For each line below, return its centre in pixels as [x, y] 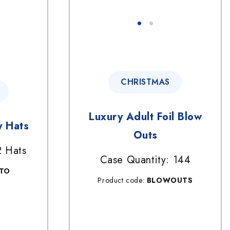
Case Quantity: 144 [145, 160]
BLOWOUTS [170, 180]
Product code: [122, 180]
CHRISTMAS [145, 82]
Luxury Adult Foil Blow [145, 117]
